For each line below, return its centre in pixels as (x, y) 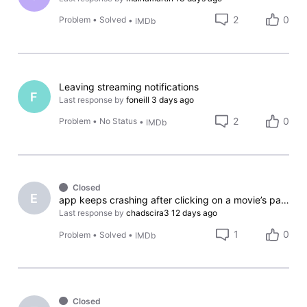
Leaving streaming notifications (129, 87)
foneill (138, 100)
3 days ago (173, 100)
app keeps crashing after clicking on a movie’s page (285, 200)
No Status (119, 121)
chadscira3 (148, 213)
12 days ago (195, 213)
